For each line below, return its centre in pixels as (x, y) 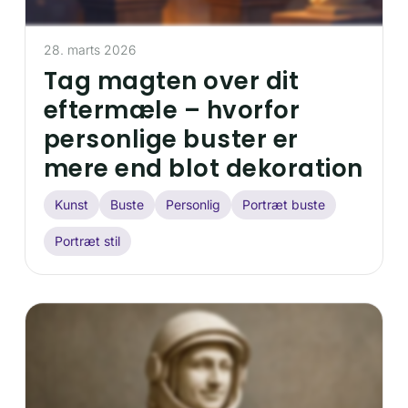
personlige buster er (171, 139)
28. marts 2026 (89, 49)
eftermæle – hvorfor (172, 110)
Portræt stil (87, 240)
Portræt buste (283, 204)
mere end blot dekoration (203, 168)
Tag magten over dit (171, 81)
